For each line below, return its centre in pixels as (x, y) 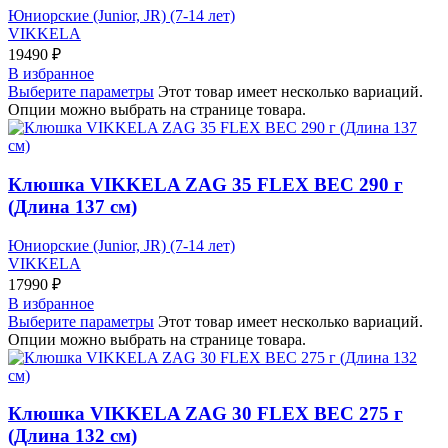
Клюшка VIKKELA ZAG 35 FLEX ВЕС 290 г (205, 184)
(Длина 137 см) (72, 206)
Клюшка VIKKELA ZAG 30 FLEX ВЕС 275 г (205, 414)
